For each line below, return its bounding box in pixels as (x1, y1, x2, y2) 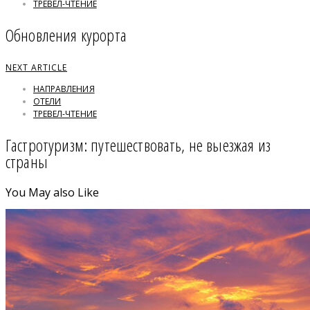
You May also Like (6, 185, 100, 201)
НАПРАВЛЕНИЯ (33, 83, 95, 95)
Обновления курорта (6, 24, 127, 47)
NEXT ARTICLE (6, 62, 67, 74)
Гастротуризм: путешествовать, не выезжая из (6, 134, 271, 157)
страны (6, 150, 48, 174)
